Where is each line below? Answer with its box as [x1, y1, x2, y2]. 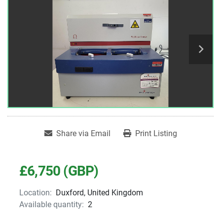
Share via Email [56, 129, 110, 139]
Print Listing [135, 129, 177, 139]
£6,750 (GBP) [19, 163, 99, 180]
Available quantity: [19, 200, 84, 210]
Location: [19, 188, 52, 198]
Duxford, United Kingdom [56, 188, 143, 198]
